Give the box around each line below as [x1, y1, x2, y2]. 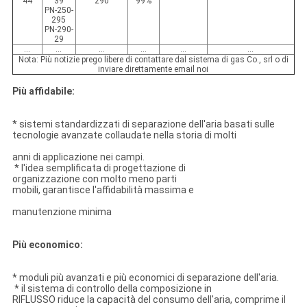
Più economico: [12, 239, 83, 251]
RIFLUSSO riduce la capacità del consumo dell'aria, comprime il [12, 294, 286, 306]
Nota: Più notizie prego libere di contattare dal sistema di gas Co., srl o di [18, 55, 288, 65]
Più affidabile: [12, 86, 75, 97]
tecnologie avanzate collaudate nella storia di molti [12, 130, 236, 141]
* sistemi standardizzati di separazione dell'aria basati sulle [12, 119, 275, 130]
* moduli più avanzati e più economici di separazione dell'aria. [12, 272, 279, 284]
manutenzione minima [12, 206, 112, 218]
